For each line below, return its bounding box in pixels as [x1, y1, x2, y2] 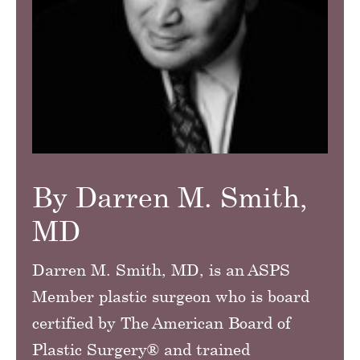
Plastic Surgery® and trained [32, 339, 250, 358]
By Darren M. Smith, [32, 180, 308, 214]
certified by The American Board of [32, 313, 291, 332]
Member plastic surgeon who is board [32, 286, 309, 305]
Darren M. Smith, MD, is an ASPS [32, 260, 290, 279]
